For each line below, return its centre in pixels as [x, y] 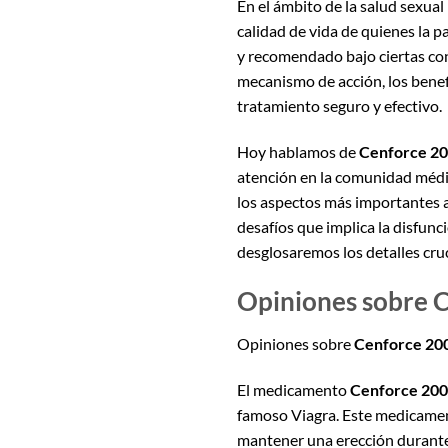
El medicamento [293, 389]
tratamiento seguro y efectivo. [339, 106]
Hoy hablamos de [298, 152]
